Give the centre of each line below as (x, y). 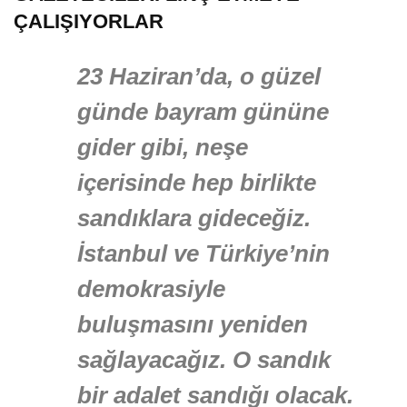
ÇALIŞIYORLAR (89, 22)
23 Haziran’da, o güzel (199, 77)
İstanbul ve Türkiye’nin (203, 254)
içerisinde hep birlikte (197, 183)
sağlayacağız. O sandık (204, 360)
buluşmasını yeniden (193, 325)
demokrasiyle (151, 289)
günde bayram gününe (203, 112)
